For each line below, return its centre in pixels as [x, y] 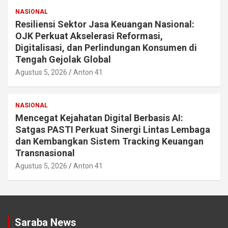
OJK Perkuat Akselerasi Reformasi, [89, 36]
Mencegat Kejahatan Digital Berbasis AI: [99, 118]
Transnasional [45, 153]
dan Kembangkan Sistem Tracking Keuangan [109, 141]
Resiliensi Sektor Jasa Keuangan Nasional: [105, 24]
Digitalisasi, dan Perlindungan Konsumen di [106, 47]
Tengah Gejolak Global [63, 59]
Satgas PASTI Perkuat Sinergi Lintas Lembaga [113, 129]
